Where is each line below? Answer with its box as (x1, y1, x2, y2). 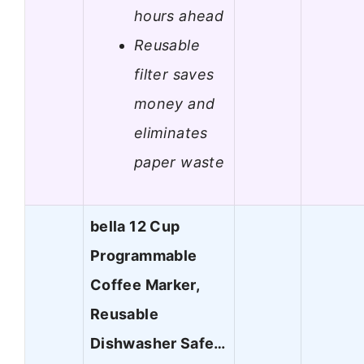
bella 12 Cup (90, 218, 180, 236)
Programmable (90, 247, 197, 265)
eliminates (134, 123, 208, 141)
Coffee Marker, (90, 276, 200, 294)
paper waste (134, 153, 224, 171)
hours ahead (134, 6, 223, 24)
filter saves (134, 65, 214, 83)
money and (134, 94, 215, 112)
